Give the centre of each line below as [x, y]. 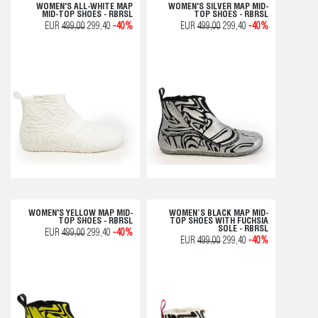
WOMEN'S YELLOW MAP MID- [80, 213]
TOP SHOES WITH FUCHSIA [219, 221]
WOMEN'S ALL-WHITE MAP [84, 7]
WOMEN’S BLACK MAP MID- [219, 213]
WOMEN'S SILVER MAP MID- [218, 7]
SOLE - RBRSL [243, 229]
